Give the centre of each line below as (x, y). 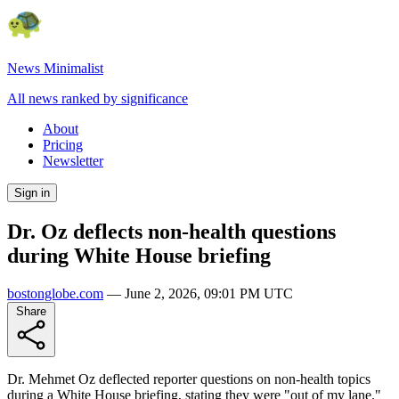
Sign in (32, 193)
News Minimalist (55, 68)
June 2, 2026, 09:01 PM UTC (209, 293)
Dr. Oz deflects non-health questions (171, 231)
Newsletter (73, 161)
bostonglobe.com (55, 293)
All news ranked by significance (98, 98)
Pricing (63, 145)
